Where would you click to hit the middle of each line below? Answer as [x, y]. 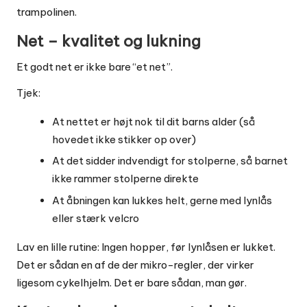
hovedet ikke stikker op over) [124, 140]
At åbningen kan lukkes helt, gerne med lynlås [162, 200]
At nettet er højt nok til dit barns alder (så [153, 122]
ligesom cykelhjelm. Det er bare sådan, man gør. [132, 282]
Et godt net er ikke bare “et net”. [95, 67]
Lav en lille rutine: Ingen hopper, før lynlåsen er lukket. [146, 247]
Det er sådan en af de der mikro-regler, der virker [135, 265]
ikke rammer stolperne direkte [125, 179]
